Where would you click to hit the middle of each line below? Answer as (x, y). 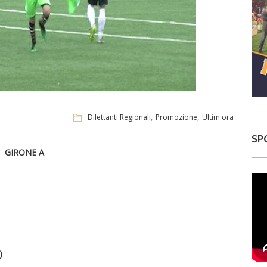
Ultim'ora (218, 117)
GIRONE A (24, 153)
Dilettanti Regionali (119, 117)
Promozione (177, 117)
